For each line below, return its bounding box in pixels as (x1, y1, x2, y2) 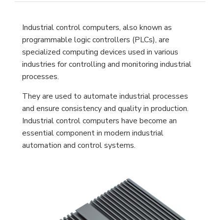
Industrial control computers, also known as (22, 22, 172, 33)
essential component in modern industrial (22, 128, 164, 138)
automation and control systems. (22, 140, 136, 151)
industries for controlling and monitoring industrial (22, 59, 192, 70)
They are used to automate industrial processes (22, 91, 188, 102)
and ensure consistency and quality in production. (22, 103, 189, 114)
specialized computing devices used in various (22, 47, 178, 57)
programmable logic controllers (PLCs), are (22, 34, 169, 45)
